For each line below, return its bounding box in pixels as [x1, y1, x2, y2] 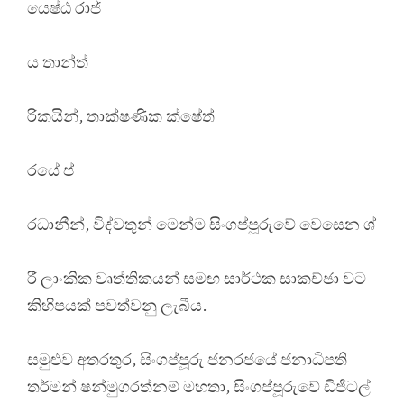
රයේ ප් [27, 159, 74, 181]
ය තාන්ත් [27, 50, 88, 73]
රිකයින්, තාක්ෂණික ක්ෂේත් [27, 105, 215, 127]
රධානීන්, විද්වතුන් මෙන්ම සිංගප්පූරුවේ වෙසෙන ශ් [27, 213, 376, 235]
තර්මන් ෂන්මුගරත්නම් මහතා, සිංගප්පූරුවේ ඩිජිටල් [27, 375, 371, 398]
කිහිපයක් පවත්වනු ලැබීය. [27, 294, 207, 317]
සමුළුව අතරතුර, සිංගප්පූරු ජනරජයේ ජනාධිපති [27, 348, 347, 371]
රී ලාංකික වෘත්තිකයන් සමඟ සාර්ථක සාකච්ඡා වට [27, 267, 366, 289]
